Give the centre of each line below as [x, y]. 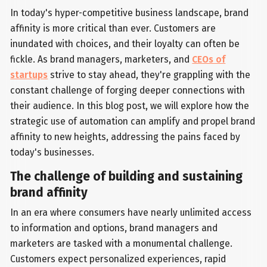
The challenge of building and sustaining [127, 177]
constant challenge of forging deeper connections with [128, 91]
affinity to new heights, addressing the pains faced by [125, 137]
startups [29, 75]
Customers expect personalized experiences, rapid [118, 259]
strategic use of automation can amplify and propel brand [133, 122]
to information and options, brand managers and [114, 228]
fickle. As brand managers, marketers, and [101, 60]
